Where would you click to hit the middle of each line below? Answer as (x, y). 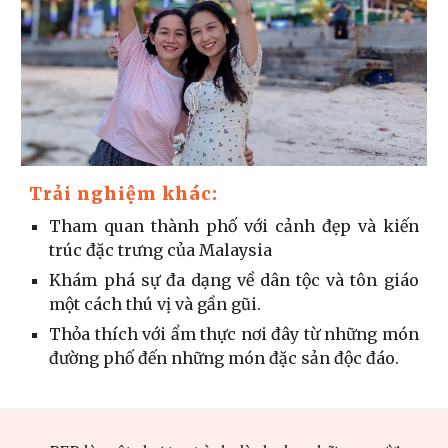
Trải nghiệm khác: (124, 193)
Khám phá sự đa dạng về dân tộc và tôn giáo (234, 279)
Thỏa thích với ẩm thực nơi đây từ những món (234, 333)
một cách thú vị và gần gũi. (155, 303)
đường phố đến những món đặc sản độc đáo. (224, 357)
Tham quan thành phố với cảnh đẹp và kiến (234, 225)
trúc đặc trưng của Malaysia (161, 249)
